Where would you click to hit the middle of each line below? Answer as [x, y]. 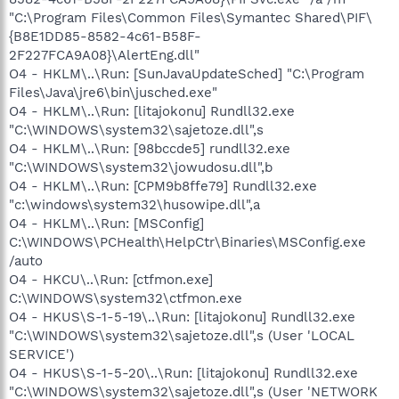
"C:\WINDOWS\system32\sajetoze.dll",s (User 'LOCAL [182, 335]
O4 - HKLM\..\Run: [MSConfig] [106, 223]
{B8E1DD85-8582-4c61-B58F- [105, 36]
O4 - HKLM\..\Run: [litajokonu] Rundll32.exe [152, 111]
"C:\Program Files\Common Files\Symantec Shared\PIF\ [191, 17]
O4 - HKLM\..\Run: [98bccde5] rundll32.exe [150, 148]
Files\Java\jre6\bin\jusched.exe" [113, 92]
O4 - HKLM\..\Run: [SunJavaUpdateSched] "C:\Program [187, 73]
